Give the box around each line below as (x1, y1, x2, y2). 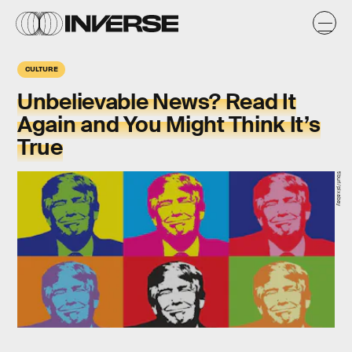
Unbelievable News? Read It (17, 87, 296, 116)
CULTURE (25, 64, 58, 73)
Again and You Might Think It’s (17, 110, 321, 139)
